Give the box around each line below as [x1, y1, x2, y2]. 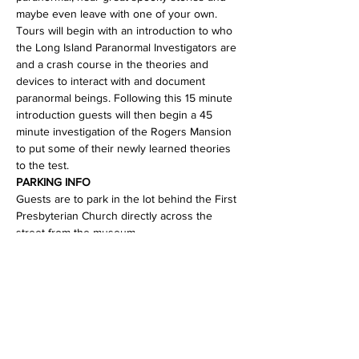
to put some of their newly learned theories [16, 142, 234, 155]
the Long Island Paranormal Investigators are [16, 41, 240, 54]
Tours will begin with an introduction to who [16, 24, 236, 37]
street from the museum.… [16, 226, 146, 239]
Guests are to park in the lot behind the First [16, 192, 240, 205]
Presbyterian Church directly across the [16, 209, 216, 222]
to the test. [16, 159, 69, 171]
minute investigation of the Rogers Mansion [16, 125, 235, 138]
